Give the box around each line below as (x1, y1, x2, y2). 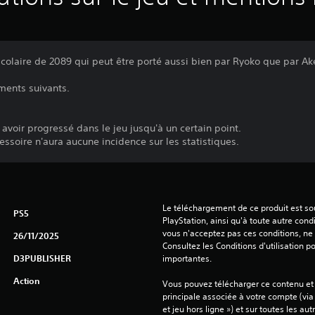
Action (13, 275, 40, 287)
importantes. (162, 252, 212, 265)
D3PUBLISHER (13, 252, 71, 264)
